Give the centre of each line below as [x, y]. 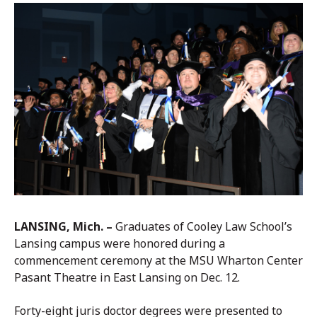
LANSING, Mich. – [63, 227]
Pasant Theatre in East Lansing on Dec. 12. [127, 278]
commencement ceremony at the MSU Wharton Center [158, 261]
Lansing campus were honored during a [120, 244]
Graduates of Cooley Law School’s [202, 227]
